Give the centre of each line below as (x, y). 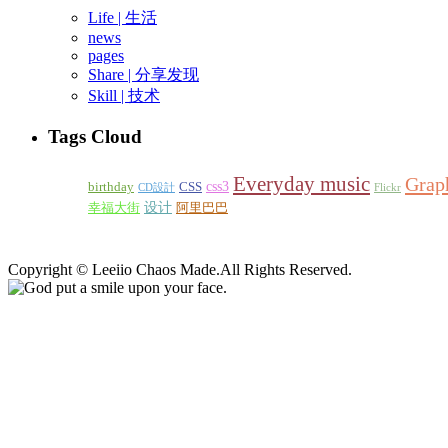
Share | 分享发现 (143, 75)
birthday (111, 186)
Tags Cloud (95, 137)
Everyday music (301, 183)
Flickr (387, 187)
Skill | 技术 (124, 96)
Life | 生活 (122, 18)
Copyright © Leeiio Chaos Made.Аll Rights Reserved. (180, 269)
